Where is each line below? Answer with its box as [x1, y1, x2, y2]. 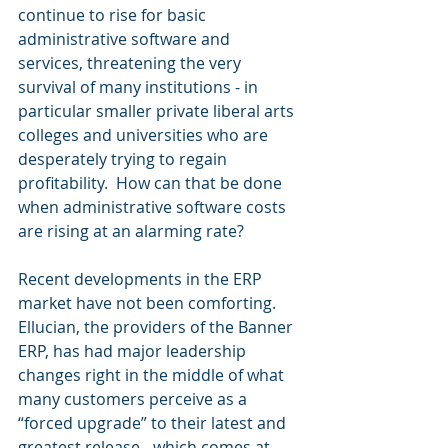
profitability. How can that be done [18, 172, 286, 194]
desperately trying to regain [18, 148, 231, 170]
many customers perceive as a [18, 388, 251, 410]
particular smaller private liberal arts [18, 100, 298, 122]
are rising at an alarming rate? [18, 220, 252, 242]
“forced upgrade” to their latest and [18, 412, 290, 434]
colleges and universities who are [18, 124, 272, 146]
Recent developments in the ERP [18, 268, 266, 290]
